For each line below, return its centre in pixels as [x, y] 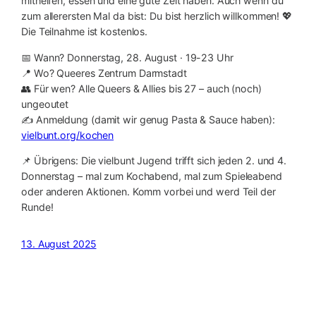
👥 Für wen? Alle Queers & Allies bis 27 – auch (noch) [141, 88]
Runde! [37, 207]
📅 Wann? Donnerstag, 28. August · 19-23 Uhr [127, 57]
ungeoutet [45, 104]
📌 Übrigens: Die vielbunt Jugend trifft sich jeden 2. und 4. [154, 160]
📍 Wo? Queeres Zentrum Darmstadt [104, 73]
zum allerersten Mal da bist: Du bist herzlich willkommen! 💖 [157, 16]
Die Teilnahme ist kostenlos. [85, 32]
